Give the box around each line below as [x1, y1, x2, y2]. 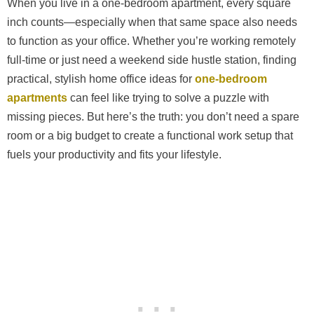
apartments [7, 91, 67, 104]
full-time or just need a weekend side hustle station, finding [7, 53, 296, 66]
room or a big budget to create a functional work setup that [7, 129, 293, 142]
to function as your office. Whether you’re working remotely [7, 34, 296, 47]
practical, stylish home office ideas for [7, 72, 195, 85]
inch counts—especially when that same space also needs [7, 15, 297, 28]
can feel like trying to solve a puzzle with [67, 91, 269, 104]
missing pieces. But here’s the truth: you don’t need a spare [7, 110, 299, 123]
